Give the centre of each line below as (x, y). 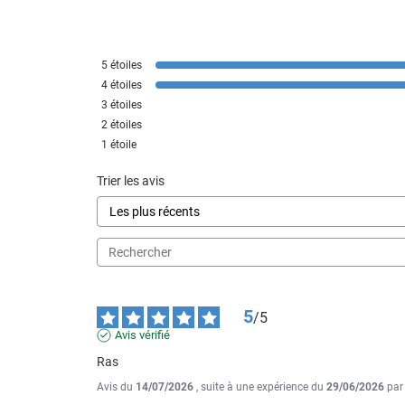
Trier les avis (131, 181)
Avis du (116, 387)
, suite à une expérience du (261, 387)
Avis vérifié (142, 335)
